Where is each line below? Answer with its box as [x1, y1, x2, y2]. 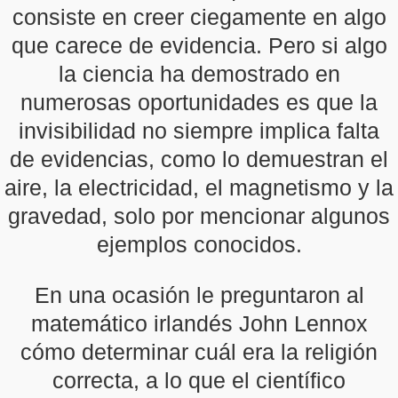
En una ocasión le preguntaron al [34, 283, 364, 307]
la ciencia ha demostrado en [58, 61, 340, 86]
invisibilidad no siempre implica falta [19, 118, 379, 143]
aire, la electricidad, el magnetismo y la [4, 175, 394, 200]
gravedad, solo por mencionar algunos [8, 203, 390, 228]
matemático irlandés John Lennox [30, 311, 368, 336]
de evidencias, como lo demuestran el [10, 147, 388, 171]
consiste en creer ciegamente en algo [12, 4, 386, 29]
